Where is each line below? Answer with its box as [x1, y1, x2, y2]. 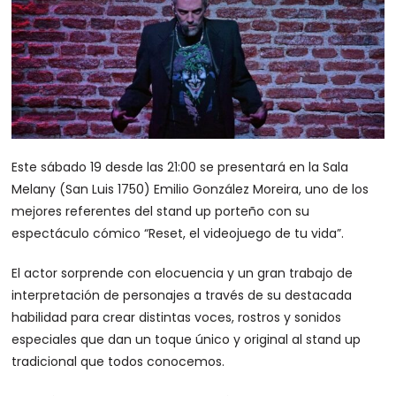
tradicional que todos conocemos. [11, 353, 225, 371]
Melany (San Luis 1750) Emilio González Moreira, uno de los [11, 180, 369, 199]
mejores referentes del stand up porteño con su [11, 202, 310, 221]
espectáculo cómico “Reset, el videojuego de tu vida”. [11, 225, 345, 243]
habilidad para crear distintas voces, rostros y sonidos [11, 308, 342, 327]
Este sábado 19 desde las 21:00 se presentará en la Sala [11, 158, 349, 177]
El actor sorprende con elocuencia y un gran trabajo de [11, 264, 354, 283]
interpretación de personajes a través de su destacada [11, 286, 353, 305]
